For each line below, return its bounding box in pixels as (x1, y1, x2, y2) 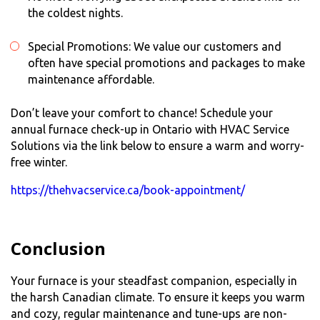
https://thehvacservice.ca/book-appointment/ (11, 183, 245, 196)
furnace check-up (46, 122, 137, 136)
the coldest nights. (28, 6, 123, 19)
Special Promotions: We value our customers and (28, 39, 281, 53)
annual (11, 122, 46, 136)
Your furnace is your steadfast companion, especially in (11, 274, 297, 287)
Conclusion (11, 236, 106, 260)
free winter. (11, 155, 67, 169)
